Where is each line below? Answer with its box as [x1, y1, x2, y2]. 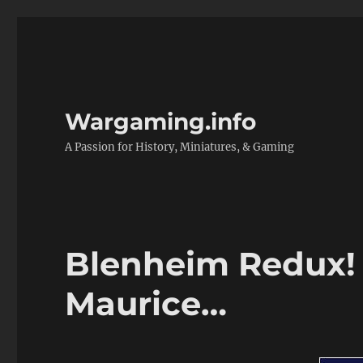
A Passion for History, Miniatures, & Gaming [65, 140, 295, 154]
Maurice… [65, 284, 228, 323]
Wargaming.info [65, 108, 257, 135]
